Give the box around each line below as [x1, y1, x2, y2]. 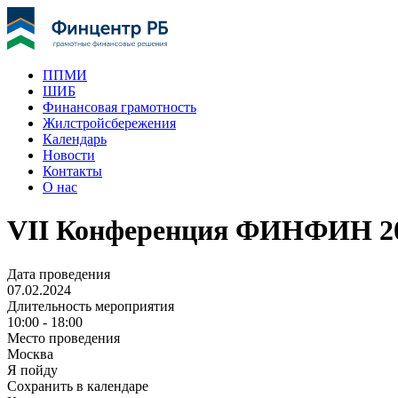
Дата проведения [7, 266, 110, 282]
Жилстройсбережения [43, 115, 176, 131]
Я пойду [7, 362, 58, 378]
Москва [7, 346, 53, 362]
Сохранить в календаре [7, 378, 148, 394]
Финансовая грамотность [43, 99, 196, 115]
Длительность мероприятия [7, 298, 174, 314]
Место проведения [7, 330, 120, 346]
